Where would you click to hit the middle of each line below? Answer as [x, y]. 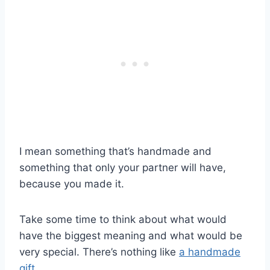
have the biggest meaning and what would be [131, 236]
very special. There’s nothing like [99, 252]
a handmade [210, 252]
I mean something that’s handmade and [115, 152]
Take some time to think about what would [123, 220]
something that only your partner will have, [123, 168]
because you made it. [72, 184]
